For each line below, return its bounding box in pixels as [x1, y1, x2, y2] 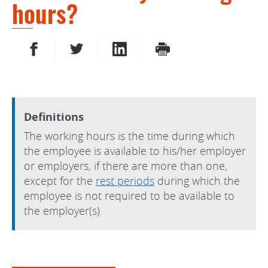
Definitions [24, 109, 84, 124]
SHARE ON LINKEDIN [126, 39, 203, 56]
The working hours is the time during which [24, 128, 235, 143]
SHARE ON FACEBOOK [40, 39, 122, 56]
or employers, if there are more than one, [24, 158, 227, 173]
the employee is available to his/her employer [24, 143, 246, 158]
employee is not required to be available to [24, 188, 234, 203]
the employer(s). [24, 203, 102, 218]
